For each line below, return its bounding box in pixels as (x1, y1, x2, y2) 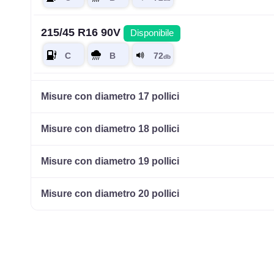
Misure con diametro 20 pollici (41, 188, 180, 199)
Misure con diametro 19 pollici (41, 156, 180, 167)
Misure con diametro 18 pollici (41, 124, 180, 135)
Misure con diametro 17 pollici (41, 91, 180, 102)
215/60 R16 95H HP (41, 84, 143, 97)
